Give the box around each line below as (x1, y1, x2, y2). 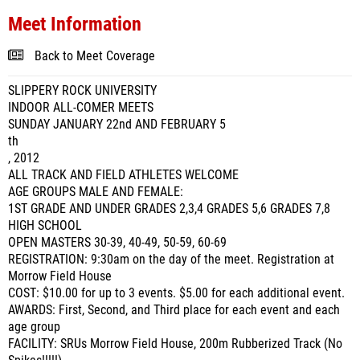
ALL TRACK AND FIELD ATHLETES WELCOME (8, 168, 239, 182)
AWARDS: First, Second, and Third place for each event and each (8, 303, 340, 317)
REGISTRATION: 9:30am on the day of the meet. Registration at (8, 252, 334, 267)
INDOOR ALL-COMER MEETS (8, 100, 153, 115)
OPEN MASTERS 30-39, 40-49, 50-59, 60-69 (8, 235, 227, 250)
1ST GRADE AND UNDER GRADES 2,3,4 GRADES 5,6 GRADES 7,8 (8, 202, 330, 216)
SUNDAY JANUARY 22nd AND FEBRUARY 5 (8, 117, 226, 132)
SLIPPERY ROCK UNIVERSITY (8, 84, 157, 98)
